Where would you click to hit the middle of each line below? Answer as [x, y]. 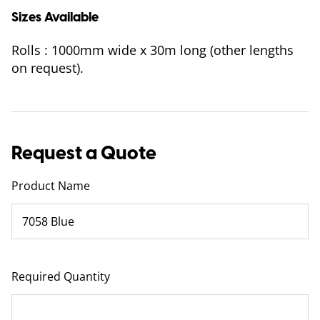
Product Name [51, 185]
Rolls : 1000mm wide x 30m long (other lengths [152, 50]
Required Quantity [61, 276]
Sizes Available [55, 17]
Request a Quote [84, 152]
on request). [47, 67]
